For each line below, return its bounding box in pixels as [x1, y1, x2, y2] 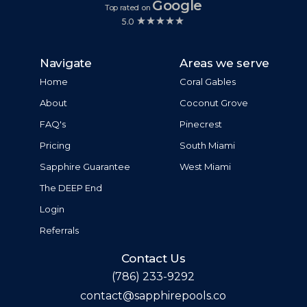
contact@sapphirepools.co [80, 289, 226, 303]
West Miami [180, 161, 232, 173]
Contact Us [121, 251, 186, 266]
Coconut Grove [180, 97, 249, 109]
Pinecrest [180, 119, 223, 130]
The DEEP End [40, 182, 103, 194]
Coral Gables [180, 76, 236, 88]
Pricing [40, 140, 71, 151]
